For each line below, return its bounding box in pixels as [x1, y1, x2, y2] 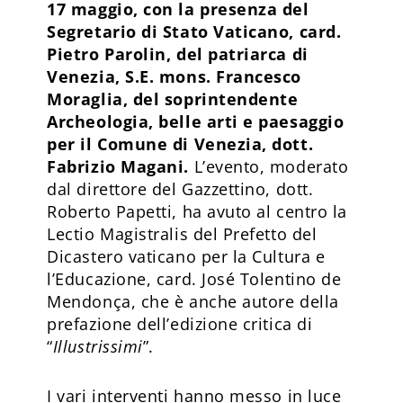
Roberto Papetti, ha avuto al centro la [47, 200, 347, 222]
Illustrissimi [52, 335, 143, 357]
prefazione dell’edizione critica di [47, 312, 313, 335]
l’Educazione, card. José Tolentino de [47, 267, 342, 290]
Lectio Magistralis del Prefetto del [47, 222, 318, 245]
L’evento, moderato [193, 155, 349, 177]
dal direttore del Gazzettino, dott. [47, 177, 314, 200]
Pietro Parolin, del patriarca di [47, 42, 309, 65]
